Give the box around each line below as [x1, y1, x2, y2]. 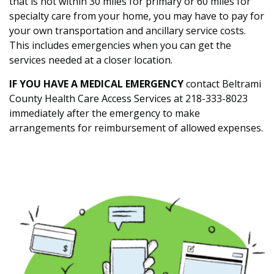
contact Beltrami [186, 77, 261, 91]
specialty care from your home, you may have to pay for [9, 9, 264, 23]
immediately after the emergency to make [9, 106, 200, 120]
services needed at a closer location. [9, 53, 172, 67]
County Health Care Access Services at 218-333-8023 [9, 92, 248, 105]
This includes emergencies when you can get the [9, 39, 231, 52]
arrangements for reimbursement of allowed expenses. [9, 121, 263, 135]
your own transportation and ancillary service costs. [9, 24, 246, 37]
